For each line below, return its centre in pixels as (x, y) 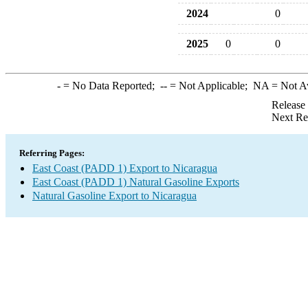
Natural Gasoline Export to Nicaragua (114, 196)
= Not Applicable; (210, 86)
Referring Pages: (52, 153)
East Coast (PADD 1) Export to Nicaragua (125, 168)
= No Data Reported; (110, 86)
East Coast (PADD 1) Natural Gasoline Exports (136, 182)
